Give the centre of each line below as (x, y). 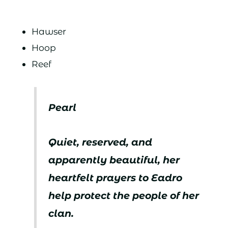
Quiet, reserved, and (101, 142)
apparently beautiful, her (114, 160)
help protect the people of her (124, 195)
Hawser (49, 32)
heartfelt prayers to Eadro (116, 178)
